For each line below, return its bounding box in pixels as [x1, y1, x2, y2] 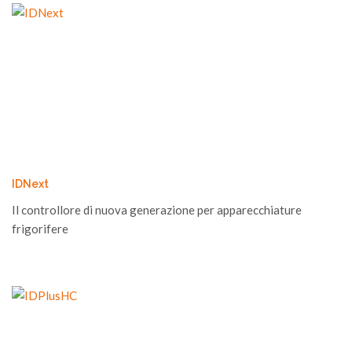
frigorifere [12, 222, 68, 236]
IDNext [12, 178, 49, 190]
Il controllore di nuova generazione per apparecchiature [12, 203, 302, 217]
